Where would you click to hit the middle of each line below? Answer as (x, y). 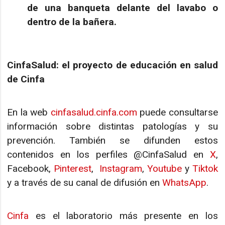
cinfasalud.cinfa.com (94, 112)
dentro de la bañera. (73, 22)
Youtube (164, 168)
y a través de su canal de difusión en (85, 182)
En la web (29, 112)
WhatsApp (185, 182)
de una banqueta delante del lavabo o (123, 8)
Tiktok (205, 168)
